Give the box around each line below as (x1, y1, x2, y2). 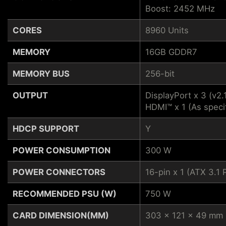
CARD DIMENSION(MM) (13, 210, 109, 220)
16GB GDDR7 (145, 46, 197, 57)
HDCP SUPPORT (13, 123, 79, 134)
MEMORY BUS (13, 68, 70, 79)
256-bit (145, 68, 175, 79)
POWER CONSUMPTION (13, 145, 110, 155)
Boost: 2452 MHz (145, 3, 215, 14)
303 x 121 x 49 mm (145, 210, 223, 220)
